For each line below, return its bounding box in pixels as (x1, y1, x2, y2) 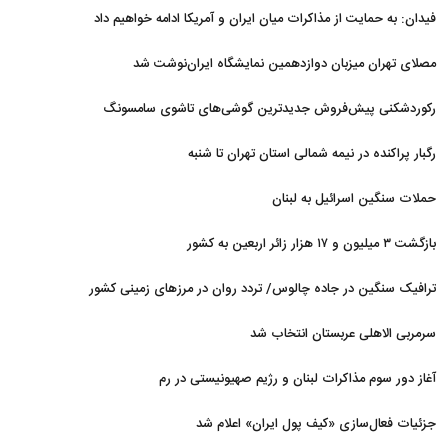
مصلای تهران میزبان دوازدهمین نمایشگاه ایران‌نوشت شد (133, 53, 436, 75)
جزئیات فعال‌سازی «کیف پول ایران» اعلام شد (196, 413, 436, 435)
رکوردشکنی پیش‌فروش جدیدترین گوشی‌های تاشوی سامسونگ (103, 98, 436, 120)
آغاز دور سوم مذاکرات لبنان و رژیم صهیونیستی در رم (159, 368, 436, 390)
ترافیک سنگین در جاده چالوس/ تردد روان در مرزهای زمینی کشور (89, 278, 436, 300)
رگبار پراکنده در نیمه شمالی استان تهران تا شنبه (188, 143, 436, 165)
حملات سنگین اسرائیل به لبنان (272, 188, 436, 210)
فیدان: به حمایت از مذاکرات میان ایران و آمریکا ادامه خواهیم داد (94, 8, 436, 30)
